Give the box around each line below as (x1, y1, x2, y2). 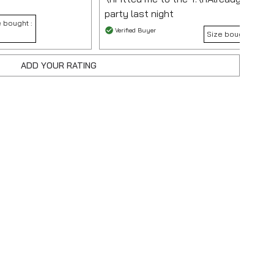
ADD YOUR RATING (21, 59, 97, 71)
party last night (105, 7, 174, 20)
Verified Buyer (115, 26, 156, 34)
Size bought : (207, 29, 256, 39)
